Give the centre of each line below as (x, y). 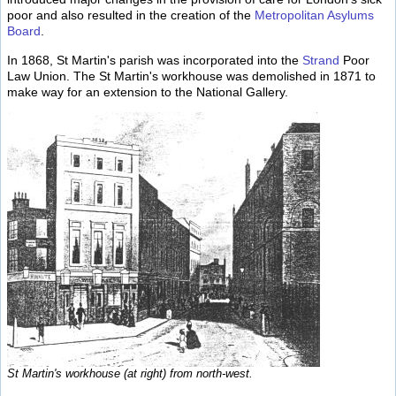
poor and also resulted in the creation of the (131, 15)
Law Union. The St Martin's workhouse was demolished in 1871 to (191, 76)
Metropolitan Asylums (314, 15)
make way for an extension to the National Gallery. (148, 91)
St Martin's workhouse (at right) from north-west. (130, 373)
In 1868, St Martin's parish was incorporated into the (155, 60)
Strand (321, 60)
